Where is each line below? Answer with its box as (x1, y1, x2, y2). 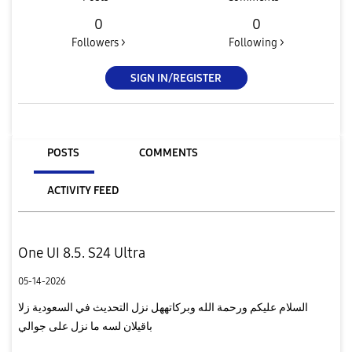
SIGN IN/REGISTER (130, 71, 222, 85)
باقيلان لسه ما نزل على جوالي (17, 319, 152, 333)
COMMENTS (138, 145, 198, 159)
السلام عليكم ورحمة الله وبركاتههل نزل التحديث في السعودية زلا (17, 300, 308, 314)
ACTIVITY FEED (46, 183, 119, 197)
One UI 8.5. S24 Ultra (17, 244, 145, 262)
